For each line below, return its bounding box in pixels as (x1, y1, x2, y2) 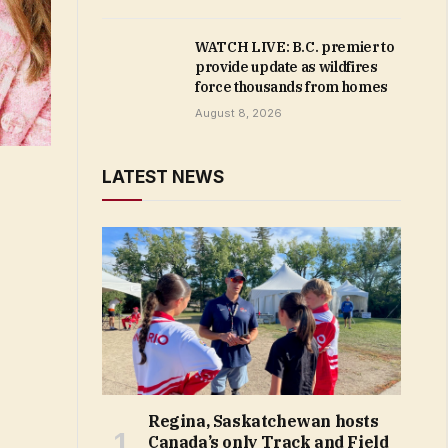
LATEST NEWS (102, 167, 224, 187)
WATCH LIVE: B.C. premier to (195, 38, 395, 56)
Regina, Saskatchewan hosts (148, 411, 379, 432)
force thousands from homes (195, 78, 388, 96)
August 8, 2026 (195, 106, 282, 120)
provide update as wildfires (195, 58, 378, 76)
